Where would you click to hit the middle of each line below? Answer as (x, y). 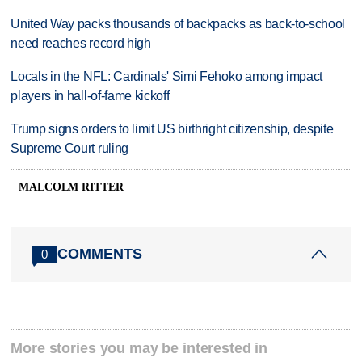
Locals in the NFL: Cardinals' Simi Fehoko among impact (167, 77)
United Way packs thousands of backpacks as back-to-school (178, 24)
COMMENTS (100, 254)
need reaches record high (81, 44)
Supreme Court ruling (69, 149)
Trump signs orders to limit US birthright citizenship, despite (172, 129)
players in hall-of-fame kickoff (90, 96)
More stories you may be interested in (139, 348)
